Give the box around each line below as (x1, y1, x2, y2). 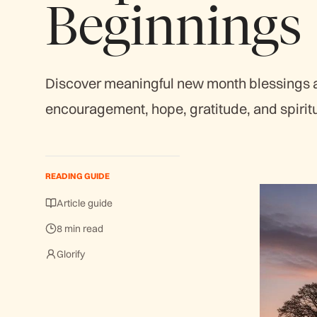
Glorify (57, 248, 85, 260)
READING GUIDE (45, 171, 110, 181)
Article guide (57, 197, 113, 209)
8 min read (57, 222, 103, 235)
